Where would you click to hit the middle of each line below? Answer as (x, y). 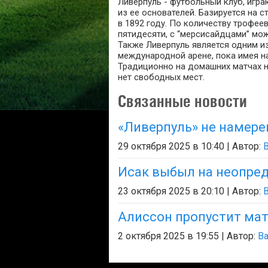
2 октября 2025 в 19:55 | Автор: (188, 236)
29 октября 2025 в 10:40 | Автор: (191, 146)
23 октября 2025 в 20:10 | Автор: (191, 191)
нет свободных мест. (161, 77)
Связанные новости (182, 101)
